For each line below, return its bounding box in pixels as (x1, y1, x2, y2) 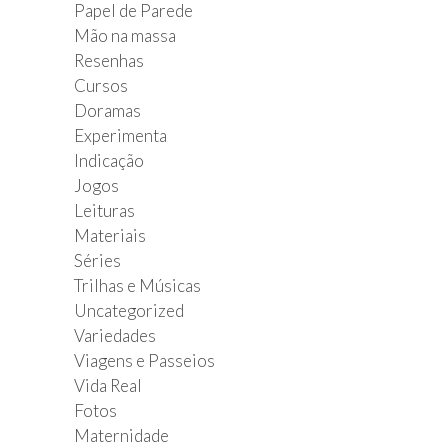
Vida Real (74, 374, 142, 396)
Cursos (74, 74, 128, 96)
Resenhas (74, 49, 144, 71)
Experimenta (74, 124, 167, 146)
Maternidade (74, 424, 169, 446)
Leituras (74, 199, 135, 221)
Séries (74, 249, 121, 271)
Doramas (74, 99, 141, 121)
